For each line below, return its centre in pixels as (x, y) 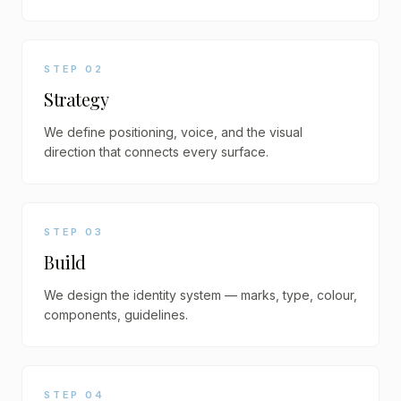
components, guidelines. (116, 315)
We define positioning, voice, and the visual (173, 132)
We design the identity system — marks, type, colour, (200, 295)
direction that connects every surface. (156, 152)
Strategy (76, 99)
